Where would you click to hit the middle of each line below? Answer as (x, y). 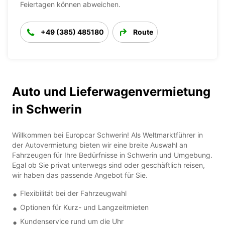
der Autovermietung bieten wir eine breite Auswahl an (100, 145)
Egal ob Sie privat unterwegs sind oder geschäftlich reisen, (108, 165)
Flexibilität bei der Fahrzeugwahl (73, 193)
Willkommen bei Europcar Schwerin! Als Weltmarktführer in (107, 135)
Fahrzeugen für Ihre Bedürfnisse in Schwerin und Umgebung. (112, 155)
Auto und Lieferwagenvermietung (111, 91)
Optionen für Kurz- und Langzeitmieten (84, 207)
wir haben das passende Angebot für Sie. (80, 175)
